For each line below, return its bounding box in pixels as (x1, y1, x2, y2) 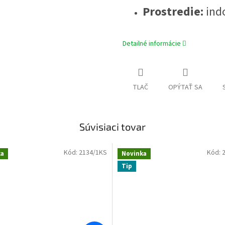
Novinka (122, 149, 147, 159)
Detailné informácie (123, 39, 181, 49)
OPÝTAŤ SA (168, 82, 202, 93)
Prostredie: (143, 3, 203, 21)
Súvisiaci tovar (79, 121, 146, 133)
